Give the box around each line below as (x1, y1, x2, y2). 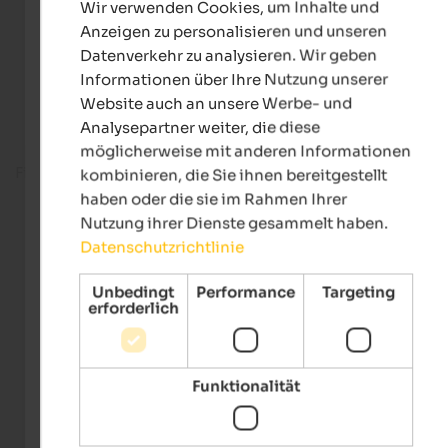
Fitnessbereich (15, 163, 122, 183)
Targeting (321, 282, 395, 302)
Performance (196, 282, 296, 302)
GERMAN (377, 5, 429, 20)
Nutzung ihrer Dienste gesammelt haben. (79, 213, 388, 233)
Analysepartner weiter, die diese (79, 117, 320, 137)
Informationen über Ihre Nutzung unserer (79, 69, 388, 89)
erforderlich (88, 298, 180, 318)
